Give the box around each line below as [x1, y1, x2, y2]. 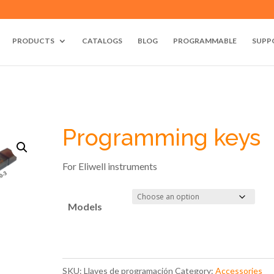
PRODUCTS [12, 36, 54, 45]
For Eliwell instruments [62, 160, 157, 172]
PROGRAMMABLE [173, 36, 237, 45]
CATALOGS [82, 36, 122, 45]
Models [67, 201, 102, 212]
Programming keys [62, 124, 261, 151]
